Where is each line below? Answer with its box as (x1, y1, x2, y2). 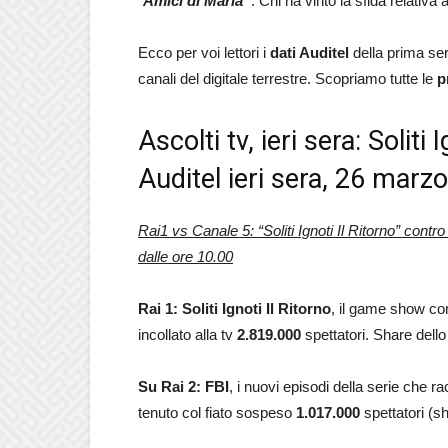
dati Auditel (270, 44, 353, 61)
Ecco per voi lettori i (138, 44, 270, 61)
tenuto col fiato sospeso (138, 404, 296, 421)
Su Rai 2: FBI (138, 378, 229, 395)
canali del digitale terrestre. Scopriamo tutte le (138, 70, 437, 87)
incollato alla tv (138, 326, 237, 343)
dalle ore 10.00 (138, 248, 233, 265)
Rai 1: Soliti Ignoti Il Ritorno (138, 300, 331, 317)
